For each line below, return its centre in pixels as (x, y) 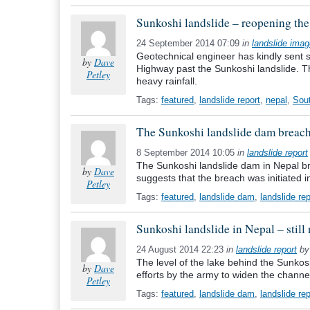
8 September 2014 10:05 (187, 153)
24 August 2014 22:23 (181, 249)
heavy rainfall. (167, 81)
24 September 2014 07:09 (189, 43)
